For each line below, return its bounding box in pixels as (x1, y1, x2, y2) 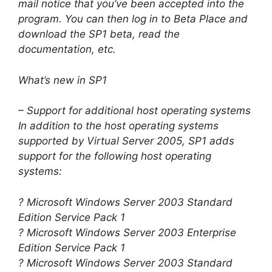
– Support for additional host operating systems (18, 104, 251, 117)
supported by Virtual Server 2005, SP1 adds (18, 135, 234, 148)
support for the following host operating (18, 150, 211, 163)
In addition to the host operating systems (18, 120, 219, 132)
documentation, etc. (18, 43, 116, 56)
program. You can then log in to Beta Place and (18, 13, 248, 25)
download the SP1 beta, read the (18, 28, 180, 41)
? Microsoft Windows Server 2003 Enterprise (18, 226, 236, 239)
